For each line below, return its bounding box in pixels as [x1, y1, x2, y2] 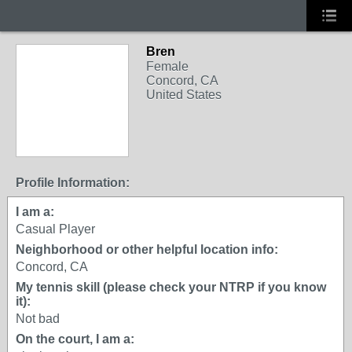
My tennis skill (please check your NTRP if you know [16, 280, 326, 294]
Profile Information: [16, 176, 130, 189]
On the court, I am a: [16, 332, 134, 346]
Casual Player [16, 222, 95, 236]
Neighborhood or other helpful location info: [16, 243, 278, 256]
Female [146, 60, 189, 73]
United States [146, 88, 222, 101]
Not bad [16, 312, 60, 325]
